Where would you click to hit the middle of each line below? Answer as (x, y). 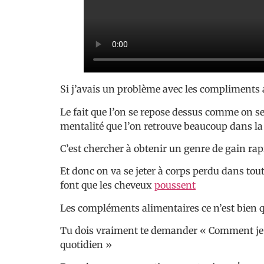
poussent (175, 185)
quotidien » (86, 245)
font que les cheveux (107, 185)
